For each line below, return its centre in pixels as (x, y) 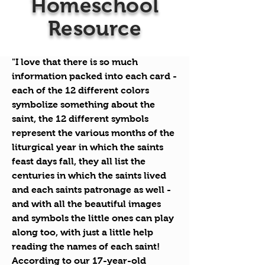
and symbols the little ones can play (93, 218)
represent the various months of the (93, 133)
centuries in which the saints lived (89, 175)
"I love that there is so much (75, 62)
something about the (106, 104)
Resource (95, 28)
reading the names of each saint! (87, 246)
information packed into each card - (94, 76)
